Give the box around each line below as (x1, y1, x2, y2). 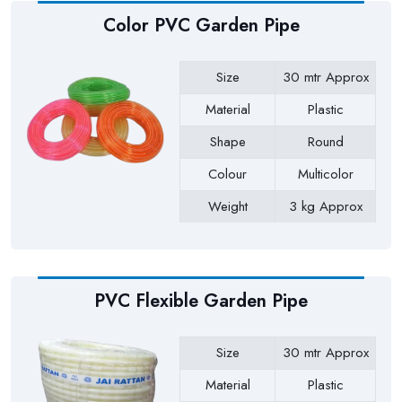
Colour (208, 164, 248, 185)
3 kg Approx (288, 197, 363, 217)
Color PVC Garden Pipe (102, 12, 300, 39)
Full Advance (288, 229, 363, 249)
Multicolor (297, 164, 354, 185)
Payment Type (187, 229, 268, 249)
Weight (207, 197, 248, 217)
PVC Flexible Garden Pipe (94, 287, 308, 314)
